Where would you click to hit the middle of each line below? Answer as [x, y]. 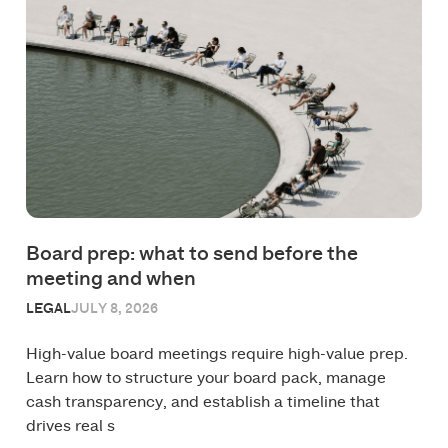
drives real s [70, 425]
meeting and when [110, 278]
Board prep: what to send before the [191, 253]
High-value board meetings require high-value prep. [216, 353]
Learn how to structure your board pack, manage [205, 377]
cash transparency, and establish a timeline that [202, 401]
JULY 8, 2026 [114, 308]
